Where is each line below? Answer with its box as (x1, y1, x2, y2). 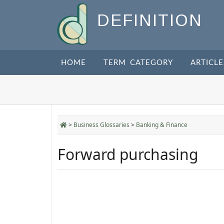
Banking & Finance (136, 120, 187, 129)
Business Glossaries (73, 120, 129, 129)
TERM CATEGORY (103, 59, 173, 66)
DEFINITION (97, 11, 202, 30)
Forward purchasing (57, 144, 198, 164)
